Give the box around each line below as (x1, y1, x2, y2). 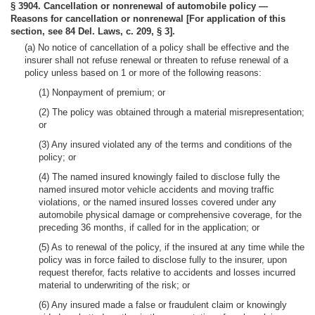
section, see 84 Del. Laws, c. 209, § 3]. (11, 26, 175, 37)
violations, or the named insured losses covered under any (39, 197, 276, 207)
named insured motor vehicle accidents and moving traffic (39, 184, 274, 195)
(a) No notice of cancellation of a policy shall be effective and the (25, 42, 289, 53)
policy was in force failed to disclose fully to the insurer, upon (39, 255, 287, 265)
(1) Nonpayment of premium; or (39, 87, 165, 98)
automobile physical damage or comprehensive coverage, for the (39, 210, 302, 220)
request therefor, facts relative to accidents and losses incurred (39, 267, 295, 278)
